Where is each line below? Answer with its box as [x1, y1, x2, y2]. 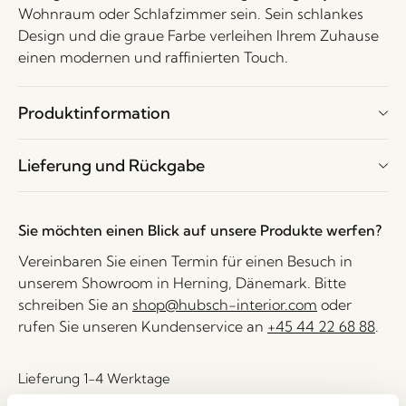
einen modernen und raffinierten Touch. [18, 48, 288, 66]
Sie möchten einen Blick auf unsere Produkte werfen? [18, 221, 382, 239]
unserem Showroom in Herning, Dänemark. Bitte [18, 274, 346, 292]
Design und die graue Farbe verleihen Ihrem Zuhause [18, 26, 379, 44]
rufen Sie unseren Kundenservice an [18, 317, 267, 335]
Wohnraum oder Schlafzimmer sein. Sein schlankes [18, 5, 363, 23]
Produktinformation [18, 102, 170, 123]
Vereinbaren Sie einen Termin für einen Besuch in [18, 252, 353, 270]
